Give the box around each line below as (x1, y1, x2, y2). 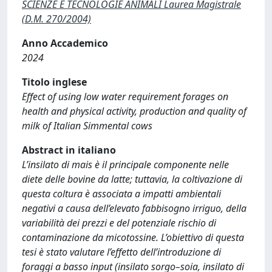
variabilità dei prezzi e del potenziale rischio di (22, 216, 216, 229)
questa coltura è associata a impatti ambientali (22, 187, 221, 200)
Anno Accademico (22, 36, 108, 50)
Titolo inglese (22, 75, 87, 89)
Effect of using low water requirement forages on (22, 90, 228, 103)
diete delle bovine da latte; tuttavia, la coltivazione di (22, 172, 242, 186)
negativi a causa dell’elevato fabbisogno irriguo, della (22, 202, 246, 215)
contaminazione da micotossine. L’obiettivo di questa (22, 231, 244, 244)
